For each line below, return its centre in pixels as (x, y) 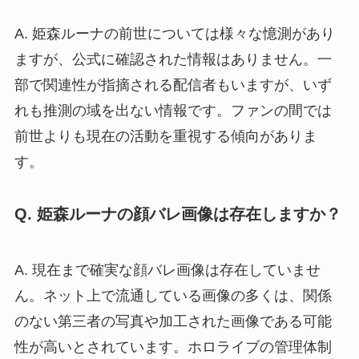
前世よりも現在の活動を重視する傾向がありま (165, 137)
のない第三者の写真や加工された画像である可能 (173, 321)
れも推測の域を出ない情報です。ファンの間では (173, 111)
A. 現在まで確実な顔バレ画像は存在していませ (167, 270)
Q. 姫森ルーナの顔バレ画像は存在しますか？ (177, 214)
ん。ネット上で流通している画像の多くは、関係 (173, 295)
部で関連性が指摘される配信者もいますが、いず (173, 85)
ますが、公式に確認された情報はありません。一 (173, 60)
